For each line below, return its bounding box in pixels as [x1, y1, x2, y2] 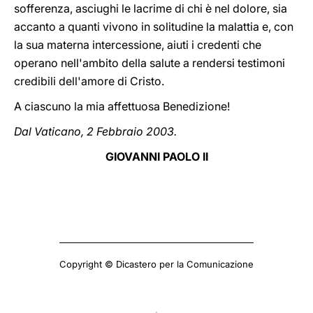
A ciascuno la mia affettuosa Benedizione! [14, 99, 230, 113]
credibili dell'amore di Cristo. [14, 74, 164, 88]
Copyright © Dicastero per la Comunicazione [59, 259, 254, 270]
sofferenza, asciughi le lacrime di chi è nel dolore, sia [14, 1, 287, 15]
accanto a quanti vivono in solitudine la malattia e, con [14, 20, 293, 34]
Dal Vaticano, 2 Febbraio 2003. [14, 124, 177, 138]
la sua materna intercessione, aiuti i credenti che [14, 38, 261, 52]
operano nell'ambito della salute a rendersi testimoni [14, 56, 285, 70]
